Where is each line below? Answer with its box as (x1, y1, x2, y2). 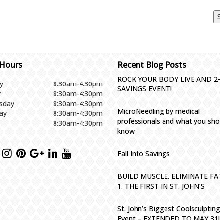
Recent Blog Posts (117, 59, 186, 70)
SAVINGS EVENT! (117, 83, 172, 93)
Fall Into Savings (117, 148, 170, 158)
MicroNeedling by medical (117, 106, 200, 116)
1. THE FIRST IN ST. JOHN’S (117, 181, 205, 191)
